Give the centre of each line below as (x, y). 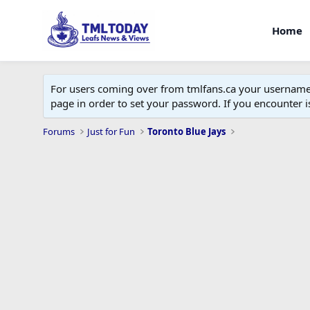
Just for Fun (111, 131)
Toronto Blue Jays (187, 131)
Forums (59, 131)
